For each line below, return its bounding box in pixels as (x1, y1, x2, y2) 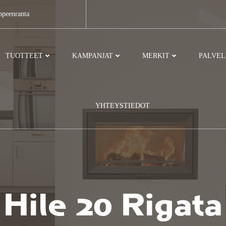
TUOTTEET (6, 52, 43, 60)
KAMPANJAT (72, 52, 114, 60)
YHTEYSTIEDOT (95, 102, 150, 109)
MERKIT (142, 52, 170, 60)
